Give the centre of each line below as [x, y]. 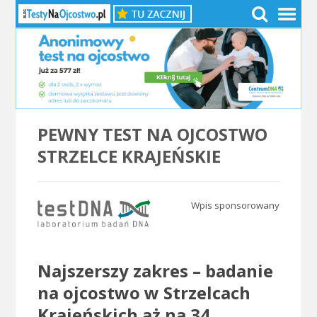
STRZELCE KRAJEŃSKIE [129, 156]
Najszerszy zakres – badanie [155, 271]
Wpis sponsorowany [235, 206]
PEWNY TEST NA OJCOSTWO [152, 134]
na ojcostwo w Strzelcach [144, 293]
